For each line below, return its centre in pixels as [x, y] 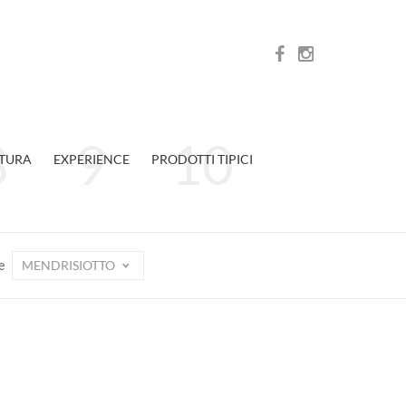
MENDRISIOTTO [69, 265]
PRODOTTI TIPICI [202, 159]
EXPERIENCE [91, 159]
